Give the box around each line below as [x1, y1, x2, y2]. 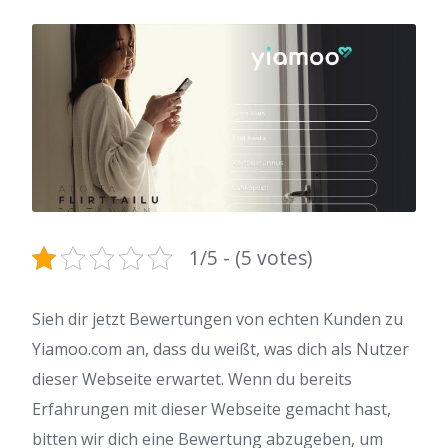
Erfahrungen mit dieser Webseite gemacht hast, [32, 397, 391, 420]
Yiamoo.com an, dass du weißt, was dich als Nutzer [32, 337, 409, 360]
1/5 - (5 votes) [189, 243, 312, 271]
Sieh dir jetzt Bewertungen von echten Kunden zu [32, 307, 403, 330]
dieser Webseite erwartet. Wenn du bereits [32, 367, 352, 390]
